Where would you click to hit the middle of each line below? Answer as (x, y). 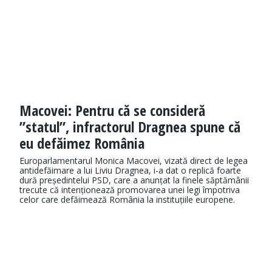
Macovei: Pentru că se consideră (112, 110)
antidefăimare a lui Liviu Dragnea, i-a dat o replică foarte (130, 171)
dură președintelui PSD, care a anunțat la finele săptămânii (134, 180)
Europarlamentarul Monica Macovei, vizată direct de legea (134, 161)
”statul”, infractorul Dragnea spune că (130, 127)
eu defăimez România (82, 143)
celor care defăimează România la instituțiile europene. (127, 200)
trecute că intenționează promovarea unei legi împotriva (130, 190)
